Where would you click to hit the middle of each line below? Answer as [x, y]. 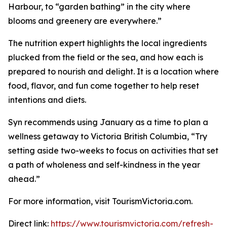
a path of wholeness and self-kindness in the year [104, 165]
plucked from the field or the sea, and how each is [106, 57]
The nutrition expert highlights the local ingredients [107, 43]
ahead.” [24, 179]
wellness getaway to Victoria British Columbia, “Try [108, 136]
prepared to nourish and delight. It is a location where [113, 71]
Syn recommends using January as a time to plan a [108, 122]
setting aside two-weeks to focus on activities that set [113, 150]
